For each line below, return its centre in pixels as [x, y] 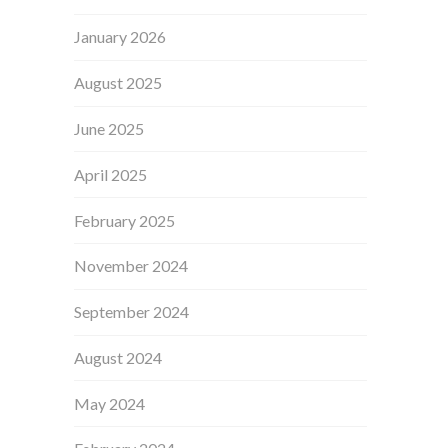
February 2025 [125, 220]
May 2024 [110, 403]
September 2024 [132, 312]
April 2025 [111, 174]
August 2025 [118, 83]
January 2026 [120, 37]
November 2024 [131, 266]
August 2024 [118, 357]
